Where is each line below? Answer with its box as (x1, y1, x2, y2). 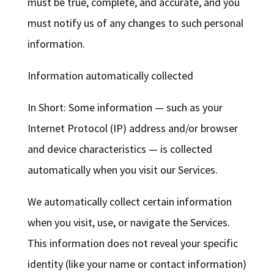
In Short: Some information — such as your (27, 100, 223, 115)
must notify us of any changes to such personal (27, 16, 243, 31)
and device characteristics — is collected (27, 142, 212, 157)
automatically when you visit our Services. (27, 163, 218, 177)
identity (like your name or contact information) (27, 257, 246, 272)
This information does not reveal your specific (27, 236, 238, 251)
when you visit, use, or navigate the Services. (27, 215, 230, 230)
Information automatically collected (27, 68, 193, 83)
